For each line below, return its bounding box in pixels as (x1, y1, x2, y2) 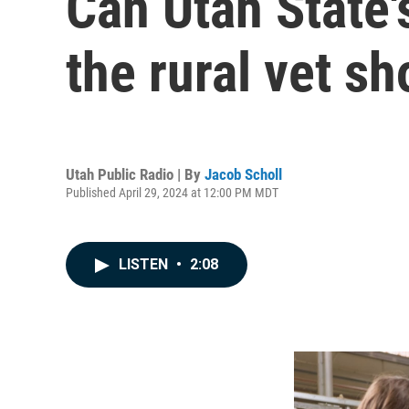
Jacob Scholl (204, 164, 282, 184)
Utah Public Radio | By (66, 164, 204, 184)
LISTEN (119, 256, 172, 273)
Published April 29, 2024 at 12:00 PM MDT (66, 184, 278, 200)
